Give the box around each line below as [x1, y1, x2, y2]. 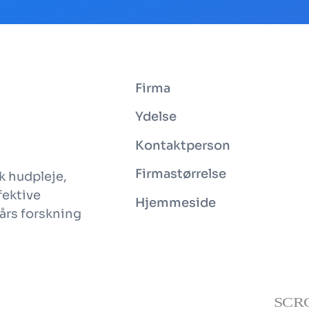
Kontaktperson [134, 137, 230, 153]
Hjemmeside [134, 195, 216, 210]
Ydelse [134, 109, 177, 125]
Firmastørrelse [134, 166, 226, 182]
